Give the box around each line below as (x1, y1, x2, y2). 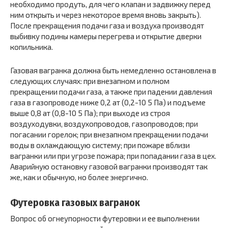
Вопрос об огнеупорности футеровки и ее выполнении (10, 214, 199, 223)
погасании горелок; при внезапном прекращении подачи (10, 130, 208, 139)
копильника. (10, 42, 53, 51)
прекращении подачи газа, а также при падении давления (10, 87, 212, 96)
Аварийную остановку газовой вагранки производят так (10, 162, 208, 171)
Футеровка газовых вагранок (10, 197, 140, 209)
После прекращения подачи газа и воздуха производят (10, 21, 204, 30)
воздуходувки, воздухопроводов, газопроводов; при (10, 119, 198, 128)
